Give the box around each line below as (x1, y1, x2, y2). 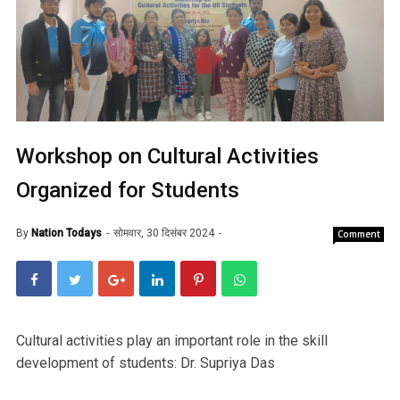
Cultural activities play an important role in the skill (16, 331, 328, 349)
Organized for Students (16, 177, 239, 203)
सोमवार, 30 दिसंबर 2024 (113, 226, 217, 239)
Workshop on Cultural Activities (16, 143, 319, 169)
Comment (337, 227, 380, 240)
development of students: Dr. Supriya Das (16, 354, 275, 371)
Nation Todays (31, 226, 102, 239)
